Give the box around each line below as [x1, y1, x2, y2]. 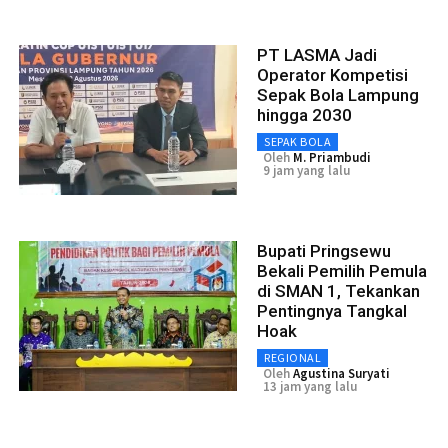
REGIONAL [264, 350, 321, 366]
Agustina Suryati [293, 365, 390, 383]
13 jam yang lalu [263, 378, 357, 396]
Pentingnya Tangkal [257, 301, 407, 322]
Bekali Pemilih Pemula [257, 261, 427, 282]
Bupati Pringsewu [257, 241, 391, 262]
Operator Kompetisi [257, 65, 408, 86]
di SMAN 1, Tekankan [257, 281, 420, 302]
